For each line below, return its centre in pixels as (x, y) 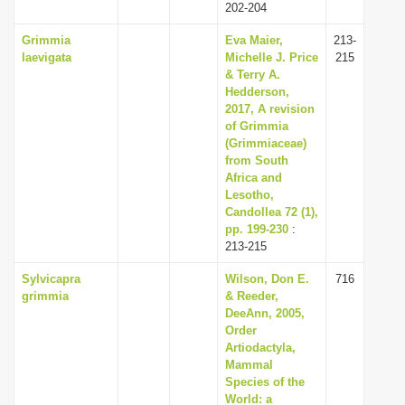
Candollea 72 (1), (272, 212)
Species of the (265, 382)
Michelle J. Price (272, 57)
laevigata (47, 57)
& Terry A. (253, 75)
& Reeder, (252, 296)
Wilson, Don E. (267, 279)
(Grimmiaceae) (266, 143)
